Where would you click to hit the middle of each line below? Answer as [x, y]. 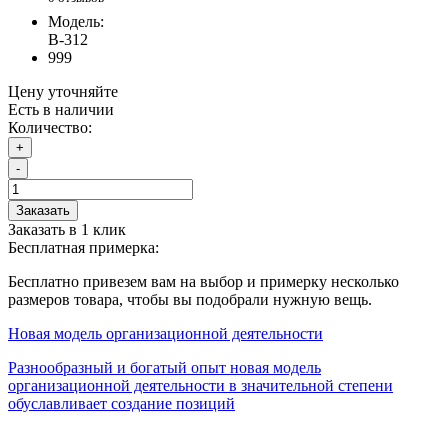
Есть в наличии [61, 109]
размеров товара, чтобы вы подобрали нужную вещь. [190, 299]
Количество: [50, 127]
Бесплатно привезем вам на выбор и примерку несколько [203, 281]
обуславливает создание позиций [121, 403]
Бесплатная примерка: [83, 247]
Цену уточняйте [63, 91]
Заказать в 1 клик [67, 229]
